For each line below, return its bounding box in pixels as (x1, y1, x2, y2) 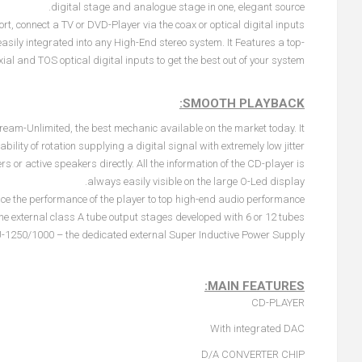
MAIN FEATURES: (208, 279, 305, 293)
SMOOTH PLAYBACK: (183, 96, 305, 111)
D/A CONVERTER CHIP (201, 348, 305, 360)
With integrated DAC (210, 322, 305, 335)
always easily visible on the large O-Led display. (87, 175, 305, 187)
